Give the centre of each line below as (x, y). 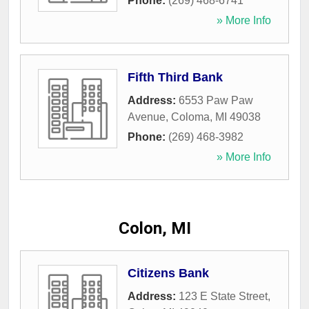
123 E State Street (223, 297)
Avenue (147, 117)
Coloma (190, 117)
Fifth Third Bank (175, 78)
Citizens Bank (168, 273)
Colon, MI (154, 229)
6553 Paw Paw (216, 101)
